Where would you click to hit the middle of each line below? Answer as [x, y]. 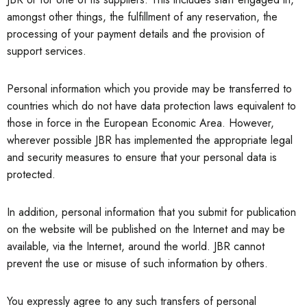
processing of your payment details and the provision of [136, 34]
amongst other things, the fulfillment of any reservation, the [142, 17]
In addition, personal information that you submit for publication [151, 212]
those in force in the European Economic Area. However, [140, 123]
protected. [31, 174]
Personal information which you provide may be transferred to [149, 89]
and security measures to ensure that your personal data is [142, 157]
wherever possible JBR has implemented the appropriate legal [150, 140]
